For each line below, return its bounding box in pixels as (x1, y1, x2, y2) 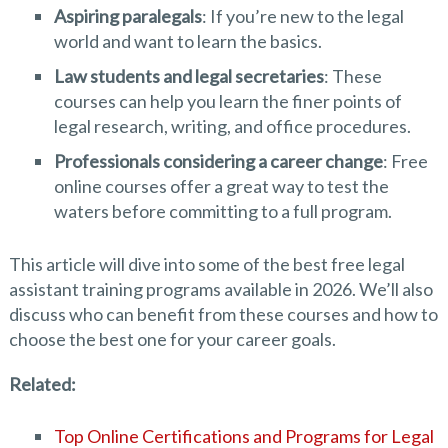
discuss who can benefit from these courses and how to (8, 303, 438, 326)
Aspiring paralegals (53, 5, 202, 27)
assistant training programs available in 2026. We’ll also (8, 278, 433, 301)
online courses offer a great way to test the (53, 175, 389, 197)
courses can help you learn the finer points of (53, 90, 402, 112)
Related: (8, 373, 76, 396)
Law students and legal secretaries (53, 65, 324, 87)
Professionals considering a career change (53, 150, 383, 172)
